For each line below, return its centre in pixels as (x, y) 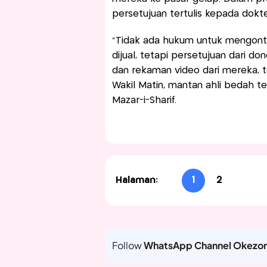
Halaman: (136, 180)
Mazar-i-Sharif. (144, 100)
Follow (128, 245)
